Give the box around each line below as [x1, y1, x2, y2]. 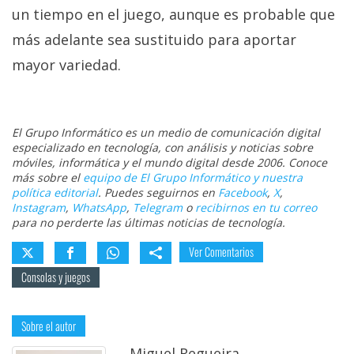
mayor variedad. [12, 55, 121, 74]
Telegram [133, 199, 183, 215]
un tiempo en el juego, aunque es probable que [12, 4, 335, 24]
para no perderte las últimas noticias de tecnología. [12, 214, 285, 230]
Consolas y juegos [21, 268, 90, 285]
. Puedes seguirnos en [98, 184, 218, 200]
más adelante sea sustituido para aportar [12, 29, 296, 49]
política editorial [12, 184, 98, 200]
